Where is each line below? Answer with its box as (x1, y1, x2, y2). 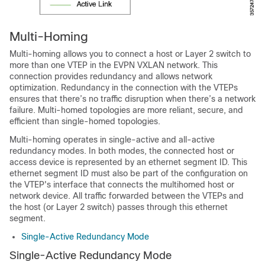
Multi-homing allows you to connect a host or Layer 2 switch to (9, 49, 251, 59)
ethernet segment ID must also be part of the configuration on (9, 168, 248, 178)
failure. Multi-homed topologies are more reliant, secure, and (9, 105, 243, 115)
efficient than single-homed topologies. (9, 116, 160, 126)
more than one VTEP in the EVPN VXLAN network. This (9, 60, 218, 70)
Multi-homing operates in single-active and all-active (9, 134, 215, 144)
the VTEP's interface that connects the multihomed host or (9, 179, 234, 189)
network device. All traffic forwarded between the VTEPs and (9, 190, 244, 201)
